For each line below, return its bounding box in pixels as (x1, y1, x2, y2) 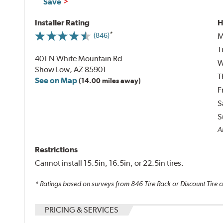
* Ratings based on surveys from (35, 180, 131, 188)
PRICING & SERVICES (45, 205, 119, 215)
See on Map (35, 75, 78, 85)
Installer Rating (35, 17, 90, 27)
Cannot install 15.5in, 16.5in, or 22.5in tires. (35, 158, 184, 168)
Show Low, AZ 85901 (35, 64, 107, 74)
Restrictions (35, 144, 78, 154)
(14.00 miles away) (79, 76, 141, 85)
